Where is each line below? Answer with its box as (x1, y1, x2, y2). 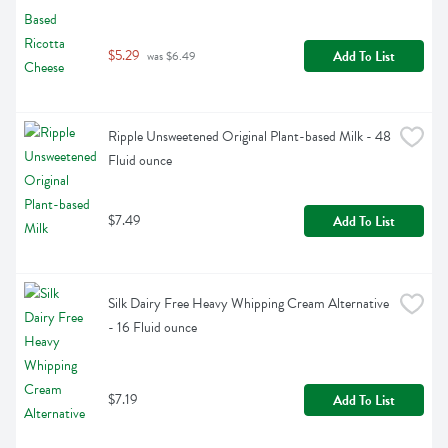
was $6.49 (144, 47, 196, 66)
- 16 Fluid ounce (108, 317, 197, 339)
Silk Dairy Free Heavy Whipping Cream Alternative (108, 293, 389, 315)
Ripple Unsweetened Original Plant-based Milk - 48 (108, 126, 391, 148)
